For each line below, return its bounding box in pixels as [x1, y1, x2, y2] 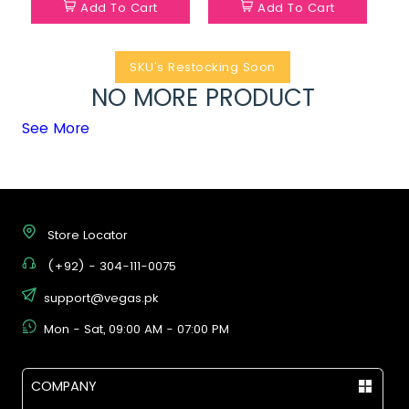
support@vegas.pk [44, 288, 159, 307]
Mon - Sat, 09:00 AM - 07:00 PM [44, 320, 229, 338]
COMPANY [31, 376, 97, 395]
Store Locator [47, 225, 128, 244]
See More [22, 117, 89, 139]
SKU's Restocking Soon [130, 58, 276, 76]
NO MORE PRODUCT [90, 80, 315, 114]
